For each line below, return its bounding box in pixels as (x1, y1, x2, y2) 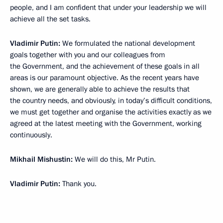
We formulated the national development (60, 38, 195, 49)
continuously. (10, 130, 52, 140)
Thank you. (60, 179, 97, 189)
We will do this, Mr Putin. (73, 154, 156, 165)
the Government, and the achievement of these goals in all (10, 61, 200, 72)
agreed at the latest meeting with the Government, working (10, 118, 202, 129)
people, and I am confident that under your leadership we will (10, 2, 207, 13)
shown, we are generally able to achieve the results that (10, 84, 190, 95)
